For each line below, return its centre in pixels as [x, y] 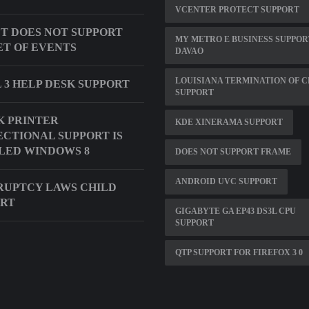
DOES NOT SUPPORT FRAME [233, 151]
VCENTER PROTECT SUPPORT [237, 9]
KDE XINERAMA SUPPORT [229, 122]
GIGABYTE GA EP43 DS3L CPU [236, 211]
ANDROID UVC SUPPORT [226, 181]
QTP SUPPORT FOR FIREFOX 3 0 [239, 252]
